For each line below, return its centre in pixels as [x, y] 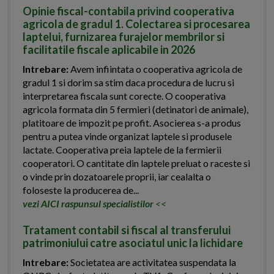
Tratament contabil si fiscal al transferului [127, 230]
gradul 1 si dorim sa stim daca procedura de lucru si [128, 83]
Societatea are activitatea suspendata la [152, 262]
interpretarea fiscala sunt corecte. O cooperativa [124, 96]
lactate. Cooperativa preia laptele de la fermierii [122, 150]
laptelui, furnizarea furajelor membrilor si [124, 37]
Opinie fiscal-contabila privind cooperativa [128, 11]
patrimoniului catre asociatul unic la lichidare [133, 243]
